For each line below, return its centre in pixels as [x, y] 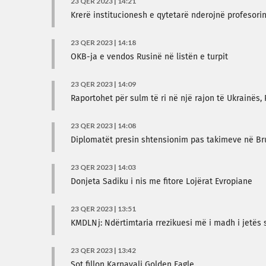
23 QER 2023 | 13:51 [103, 209]
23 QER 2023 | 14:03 [103, 167]
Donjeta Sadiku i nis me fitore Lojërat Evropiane [161, 182]
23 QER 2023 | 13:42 [103, 250]
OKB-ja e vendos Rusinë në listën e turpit [149, 57]
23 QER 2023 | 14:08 [103, 126]
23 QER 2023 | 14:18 [103, 42]
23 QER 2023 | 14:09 [103, 84]
